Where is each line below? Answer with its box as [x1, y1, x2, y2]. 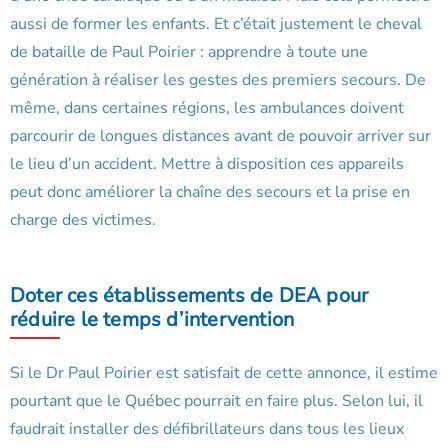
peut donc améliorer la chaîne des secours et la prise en [10, 181, 410, 204]
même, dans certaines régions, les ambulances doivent [10, 97, 404, 120]
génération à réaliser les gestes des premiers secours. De [10, 69, 426, 92]
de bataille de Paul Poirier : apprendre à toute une [10, 41, 368, 64]
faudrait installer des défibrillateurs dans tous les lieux [10, 418, 404, 441]
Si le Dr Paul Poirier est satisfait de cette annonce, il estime [10, 362, 438, 385]
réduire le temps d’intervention [10, 306, 295, 334]
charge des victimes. [10, 209, 156, 232]
